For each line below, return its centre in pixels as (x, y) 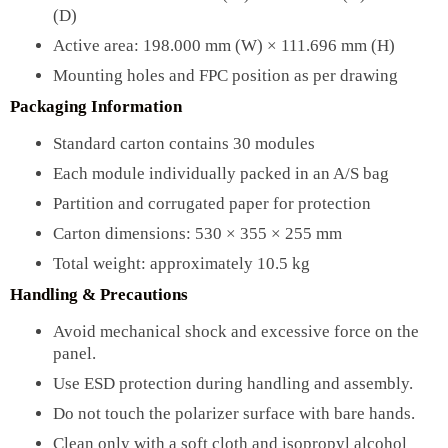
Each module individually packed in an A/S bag (220, 173)
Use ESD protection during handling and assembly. (232, 384)
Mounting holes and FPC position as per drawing (225, 75)
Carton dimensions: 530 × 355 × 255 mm (197, 233)
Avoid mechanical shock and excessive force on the (235, 332)
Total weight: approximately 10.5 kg (181, 263)
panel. (74, 354)
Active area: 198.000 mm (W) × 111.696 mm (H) (223, 45)
